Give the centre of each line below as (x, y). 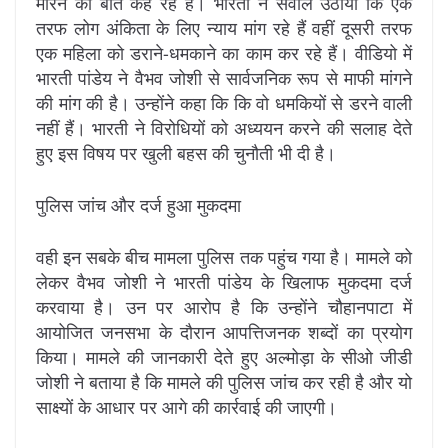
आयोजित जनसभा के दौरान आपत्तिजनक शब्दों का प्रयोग (224, 331)
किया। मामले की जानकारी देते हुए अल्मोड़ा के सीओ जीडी (224, 356)
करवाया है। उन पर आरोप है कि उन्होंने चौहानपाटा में (224, 306)
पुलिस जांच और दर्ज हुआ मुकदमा (138, 204)
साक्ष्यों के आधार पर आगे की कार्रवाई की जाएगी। (186, 406)
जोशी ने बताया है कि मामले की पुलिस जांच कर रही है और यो (224, 381)
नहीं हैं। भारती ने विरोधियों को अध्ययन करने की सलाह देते (224, 127)
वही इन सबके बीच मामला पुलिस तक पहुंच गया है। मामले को (224, 256)
